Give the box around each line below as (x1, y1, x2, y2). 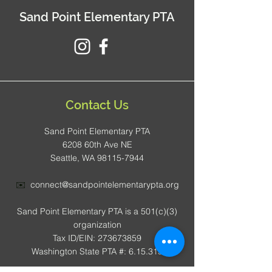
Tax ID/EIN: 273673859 (53, 233, 141, 243)
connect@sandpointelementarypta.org (30, 179, 179, 190)
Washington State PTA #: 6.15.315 (32, 246, 163, 257)
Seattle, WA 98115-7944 (50, 152, 144, 163)
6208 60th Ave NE (62, 139, 132, 150)
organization (73, 219, 121, 230)
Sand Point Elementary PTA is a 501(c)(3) (17, 206, 177, 217)
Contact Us (66, 98, 129, 112)
